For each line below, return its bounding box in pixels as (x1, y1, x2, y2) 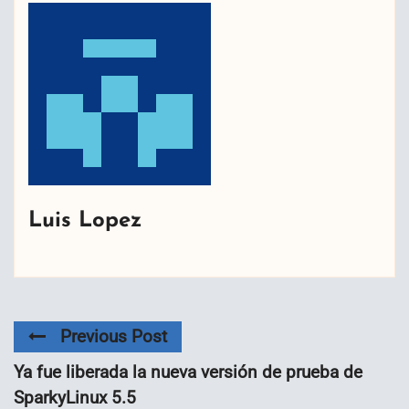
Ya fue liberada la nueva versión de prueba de (14, 361, 362, 383)
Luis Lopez (28, 209, 142, 232)
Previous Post (60, 325, 167, 347)
